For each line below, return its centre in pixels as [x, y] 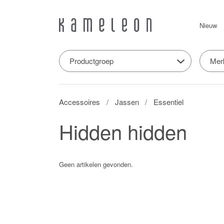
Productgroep [91, 60]
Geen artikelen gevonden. [96, 164]
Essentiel [169, 101]
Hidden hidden [123, 131]
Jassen [127, 101]
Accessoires [79, 101]
